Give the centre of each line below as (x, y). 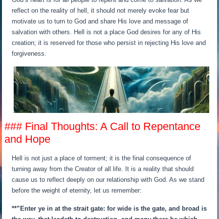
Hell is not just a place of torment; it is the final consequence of (102, 158)
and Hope (28, 139)
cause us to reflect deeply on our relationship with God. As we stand (108, 180)
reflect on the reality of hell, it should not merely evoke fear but (101, 11)
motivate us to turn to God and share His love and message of (100, 22)
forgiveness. (29, 54)
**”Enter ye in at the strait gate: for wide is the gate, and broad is (109, 209)
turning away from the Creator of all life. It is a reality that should (103, 169)
